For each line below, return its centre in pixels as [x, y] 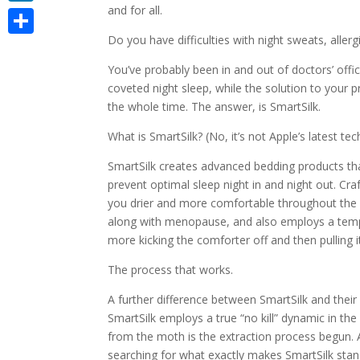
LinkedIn [30, 14]
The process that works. [171, 270]
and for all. [135, 10]
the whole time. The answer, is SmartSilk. [215, 106]
